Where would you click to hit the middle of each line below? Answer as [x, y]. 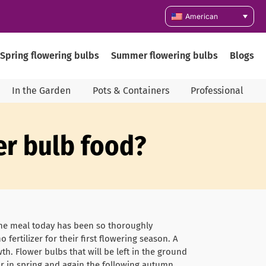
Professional [217, 90]
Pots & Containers [131, 90]
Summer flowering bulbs [164, 55]
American [201, 16]
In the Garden [42, 90]
